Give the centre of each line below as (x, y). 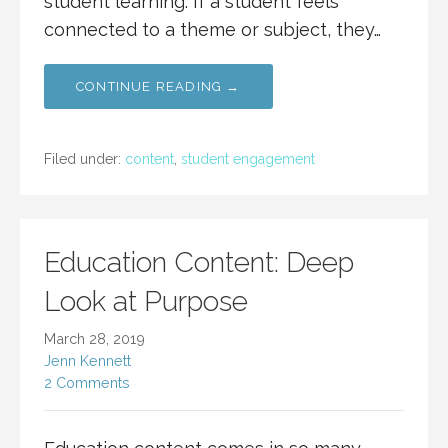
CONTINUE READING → (158, 87)
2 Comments (87, 383)
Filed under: (84, 159)
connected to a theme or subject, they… (212, 30)
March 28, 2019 (94, 339)
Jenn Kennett (87, 361)
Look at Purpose (146, 302)
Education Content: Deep (199, 263)
